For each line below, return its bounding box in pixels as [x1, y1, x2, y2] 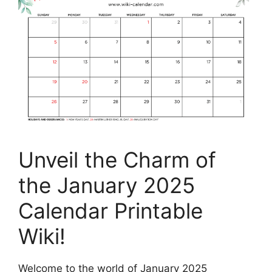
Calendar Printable [18, 197, 203, 223]
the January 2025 [18, 172, 195, 198]
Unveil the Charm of [18, 146, 216, 172]
